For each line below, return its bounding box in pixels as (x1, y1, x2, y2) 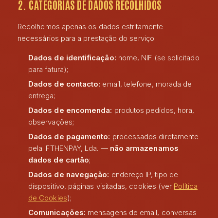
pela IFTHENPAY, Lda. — (28, 144, 110, 153)
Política (174, 182, 198, 191)
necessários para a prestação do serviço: (18, 34, 156, 43)
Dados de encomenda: (28, 106, 112, 115)
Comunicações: (28, 208, 86, 217)
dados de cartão (28, 155, 90, 164)
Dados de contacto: (28, 79, 101, 89)
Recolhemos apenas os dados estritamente (18, 22, 163, 31)
